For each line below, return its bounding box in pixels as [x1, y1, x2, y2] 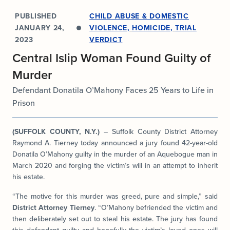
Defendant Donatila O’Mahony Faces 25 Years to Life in [12, 84, 214, 96]
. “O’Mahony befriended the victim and [94, 202, 218, 213]
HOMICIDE [132, 23, 170, 33]
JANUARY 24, [15, 23, 65, 33]
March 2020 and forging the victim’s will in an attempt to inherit [12, 160, 218, 171]
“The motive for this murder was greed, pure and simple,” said [12, 190, 218, 202]
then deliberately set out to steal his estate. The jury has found [12, 213, 218, 224]
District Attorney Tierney [12, 202, 94, 213]
